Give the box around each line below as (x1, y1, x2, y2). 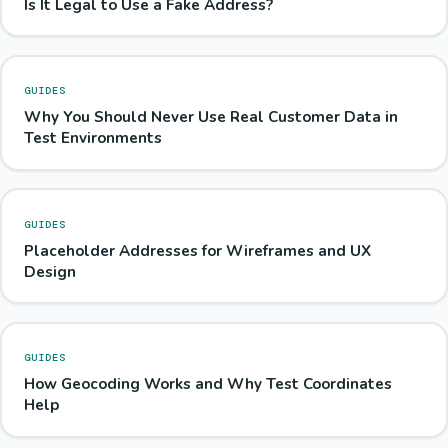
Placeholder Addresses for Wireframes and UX (23, 240, 371, 261)
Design (23, 261, 76, 282)
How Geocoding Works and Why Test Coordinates (23, 374, 392, 395)
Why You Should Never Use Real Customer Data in (23, 107, 398, 128)
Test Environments (23, 128, 162, 149)
